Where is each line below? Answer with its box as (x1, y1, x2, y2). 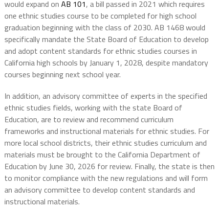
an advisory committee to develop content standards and (4, 183, 195, 196)
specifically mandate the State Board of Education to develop (4, 33, 209, 45)
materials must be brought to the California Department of (4, 148, 200, 160)
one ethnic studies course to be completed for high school (4, 9, 197, 22)
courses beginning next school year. (4, 68, 121, 80)
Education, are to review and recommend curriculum (4, 113, 174, 125)
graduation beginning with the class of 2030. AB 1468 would (4, 21, 205, 33)
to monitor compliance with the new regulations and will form (4, 172, 208, 184)
